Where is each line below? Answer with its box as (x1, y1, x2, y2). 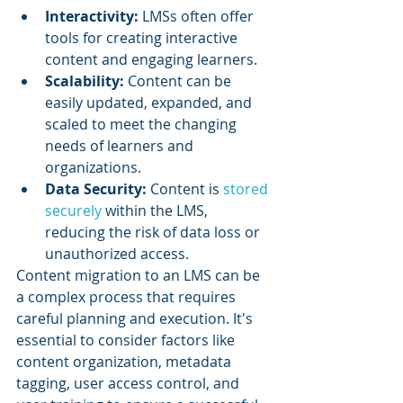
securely (45, 201, 102, 221)
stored (223, 179, 272, 200)
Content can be (128, 71, 235, 92)
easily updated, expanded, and (45, 93, 255, 113)
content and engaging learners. (45, 49, 257, 70)
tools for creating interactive (45, 28, 241, 49)
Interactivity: (45, 6, 142, 27)
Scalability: (45, 71, 128, 92)
